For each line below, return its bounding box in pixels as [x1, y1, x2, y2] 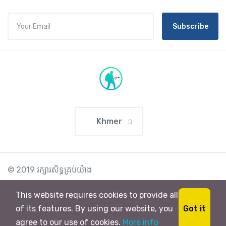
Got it [183, 203, 206, 213]
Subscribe [172, 22, 208, 31]
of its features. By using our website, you [16, 204, 173, 213]
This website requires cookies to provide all [16, 190, 178, 200]
